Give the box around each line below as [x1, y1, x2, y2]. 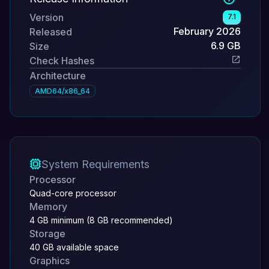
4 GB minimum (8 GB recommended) [29, 214, 173, 225]
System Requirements [41, 157, 150, 171]
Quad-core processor [29, 187, 116, 198]
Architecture [29, 69, 86, 82]
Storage [29, 227, 65, 240]
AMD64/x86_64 [35, 86, 90, 95]
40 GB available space [29, 241, 119, 252]
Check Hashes [29, 54, 94, 67]
